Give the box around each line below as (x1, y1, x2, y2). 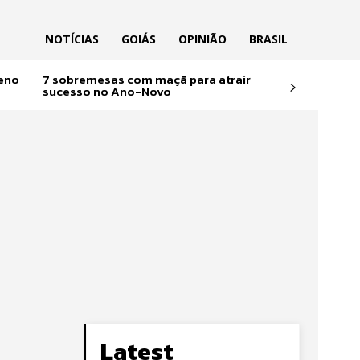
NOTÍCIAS (44, 31, 99, 47)
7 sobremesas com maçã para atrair (42, 70, 251, 89)
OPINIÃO (178, 31, 227, 47)
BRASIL (248, 31, 288, 47)
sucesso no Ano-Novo (42, 82, 171, 101)
